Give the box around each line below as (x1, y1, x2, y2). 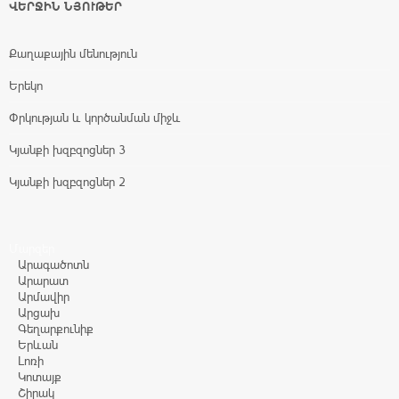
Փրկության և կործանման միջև (9, 110, 181, 125)
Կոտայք (18, 369, 61, 384)
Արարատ (18, 273, 69, 288)
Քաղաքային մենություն (9, 45, 137, 61)
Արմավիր (18, 289, 69, 304)
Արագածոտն (18, 256, 89, 272)
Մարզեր (9, 240, 54, 256)
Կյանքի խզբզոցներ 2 (9, 174, 126, 189)
